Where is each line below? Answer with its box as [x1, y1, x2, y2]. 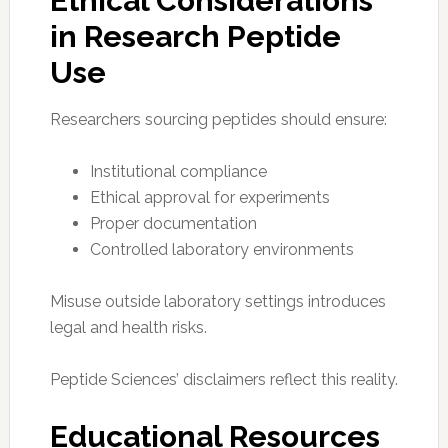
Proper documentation [89, 213, 257, 233]
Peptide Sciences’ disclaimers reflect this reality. [49, 369, 398, 389]
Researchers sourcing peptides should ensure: [49, 109, 387, 129]
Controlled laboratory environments [89, 239, 354, 259]
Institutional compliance [89, 161, 267, 181]
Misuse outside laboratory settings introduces [49, 291, 386, 311]
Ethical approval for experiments [89, 187, 330, 207]
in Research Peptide [49, 18, 341, 54]
